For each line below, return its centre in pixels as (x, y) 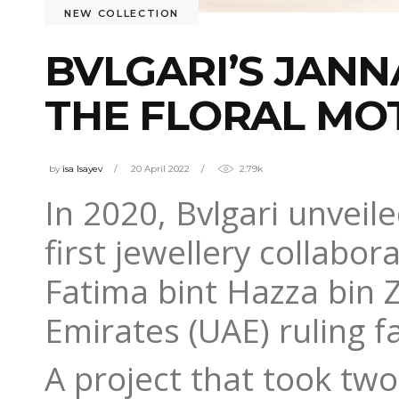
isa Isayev (82, 168)
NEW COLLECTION (122, 13)
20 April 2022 (160, 168)
